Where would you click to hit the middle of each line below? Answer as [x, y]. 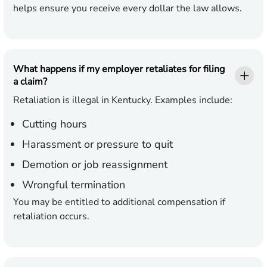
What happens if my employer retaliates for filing [119, 69]
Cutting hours [55, 124]
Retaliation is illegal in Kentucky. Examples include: [123, 100]
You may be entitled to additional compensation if [119, 202]
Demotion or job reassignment [95, 165]
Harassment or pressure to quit [97, 145]
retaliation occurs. [51, 217]
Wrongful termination [74, 185]
